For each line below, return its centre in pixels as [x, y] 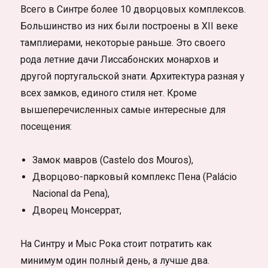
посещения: [46, 126]
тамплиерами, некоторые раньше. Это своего [123, 42]
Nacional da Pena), [71, 193]
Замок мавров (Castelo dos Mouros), [113, 160]
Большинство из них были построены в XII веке [130, 26]
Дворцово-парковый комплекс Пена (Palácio [135, 176]
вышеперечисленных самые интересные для [123, 109]
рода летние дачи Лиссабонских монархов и [120, 59]
